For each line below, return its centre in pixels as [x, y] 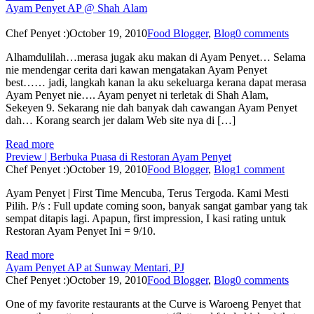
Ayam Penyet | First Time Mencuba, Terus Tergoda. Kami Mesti [147, 193]
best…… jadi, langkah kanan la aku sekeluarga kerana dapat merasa [156, 82]
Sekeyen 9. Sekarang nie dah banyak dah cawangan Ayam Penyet [151, 107]
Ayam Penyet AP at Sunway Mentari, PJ [95, 267]
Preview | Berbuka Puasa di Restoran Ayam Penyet [118, 156]
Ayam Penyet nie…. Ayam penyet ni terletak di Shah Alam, [137, 95]
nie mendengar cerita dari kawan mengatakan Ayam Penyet [136, 69]
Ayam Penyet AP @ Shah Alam [76, 8]
